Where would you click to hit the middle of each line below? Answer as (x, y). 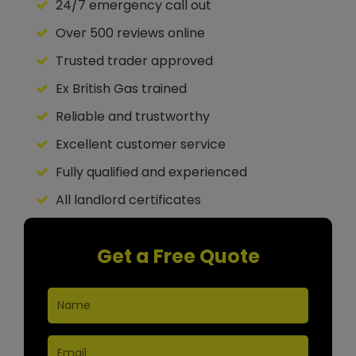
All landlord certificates (127, 199)
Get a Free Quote (178, 256)
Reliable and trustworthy (131, 116)
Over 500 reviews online (129, 33)
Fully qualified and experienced (150, 172)
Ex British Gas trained (120, 88)
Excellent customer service (139, 144)
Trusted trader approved (133, 60)
